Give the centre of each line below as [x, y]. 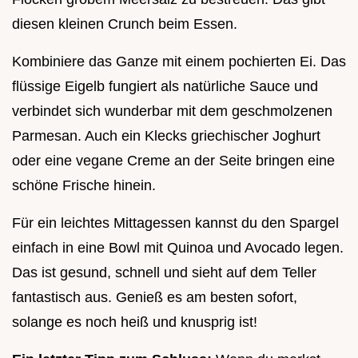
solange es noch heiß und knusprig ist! [135, 322]
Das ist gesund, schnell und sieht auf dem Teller [164, 272]
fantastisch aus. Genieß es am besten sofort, [155, 297]
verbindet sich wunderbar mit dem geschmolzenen [172, 111]
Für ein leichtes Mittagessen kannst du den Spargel [175, 223]
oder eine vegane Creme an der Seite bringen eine [173, 160]
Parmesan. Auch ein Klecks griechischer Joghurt [166, 135]
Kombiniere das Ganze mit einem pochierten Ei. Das [179, 61]
